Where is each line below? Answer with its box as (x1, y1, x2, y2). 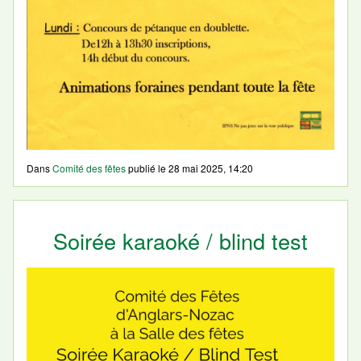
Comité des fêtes (52, 160, 126, 175)
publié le (126, 160, 168, 175)
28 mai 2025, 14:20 (168, 160, 253, 175)
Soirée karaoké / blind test (53, 225, 308, 257)
